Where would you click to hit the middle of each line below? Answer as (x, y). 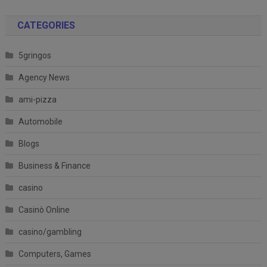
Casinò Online (44, 209)
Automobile (40, 121)
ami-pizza (37, 99)
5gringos (35, 55)
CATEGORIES (46, 25)
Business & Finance (54, 165)
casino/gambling (50, 232)
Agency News (44, 77)
